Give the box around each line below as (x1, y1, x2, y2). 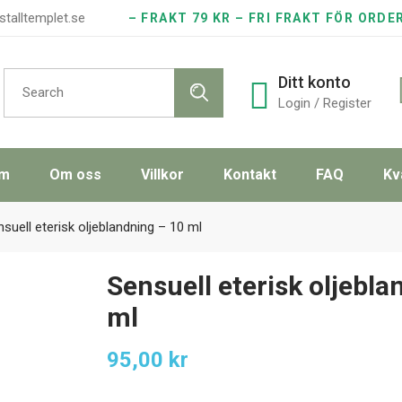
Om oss (49, 166, 101, 183)
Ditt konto (278, 73, 351, 92)
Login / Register (278, 95, 371, 111)
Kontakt (223, 166, 276, 183)
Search (3, 65, 44, 82)
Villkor (141, 166, 184, 183)
